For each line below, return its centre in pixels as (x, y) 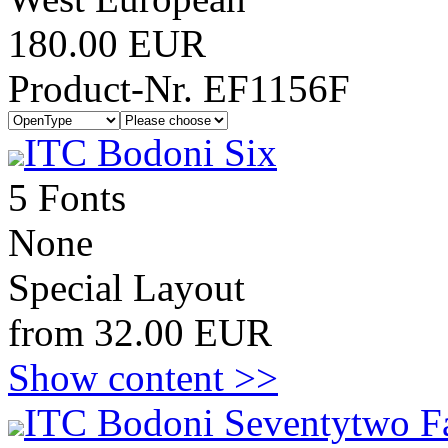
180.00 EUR (107, 43)
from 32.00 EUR (140, 332)
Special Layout (126, 287)
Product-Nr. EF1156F (179, 88)
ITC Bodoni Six (150, 152)
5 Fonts (67, 197)
